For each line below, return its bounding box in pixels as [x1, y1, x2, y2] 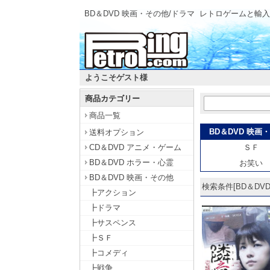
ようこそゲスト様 [85, 73, 148, 82]
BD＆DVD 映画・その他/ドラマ [84, 9, 195, 18]
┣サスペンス [89, 218, 136, 227]
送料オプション [89, 128, 144, 137]
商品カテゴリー [85, 94, 140, 103]
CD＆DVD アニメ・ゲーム [89, 143, 181, 152]
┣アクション [89, 188, 136, 197]
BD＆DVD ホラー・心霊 [89, 158, 174, 167]
